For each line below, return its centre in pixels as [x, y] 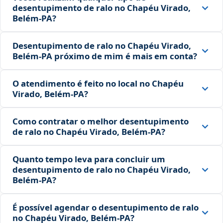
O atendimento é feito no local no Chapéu [98, 84]
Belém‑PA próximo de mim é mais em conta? [105, 56]
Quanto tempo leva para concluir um [89, 159]
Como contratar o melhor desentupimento [101, 121]
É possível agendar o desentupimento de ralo [106, 208]
